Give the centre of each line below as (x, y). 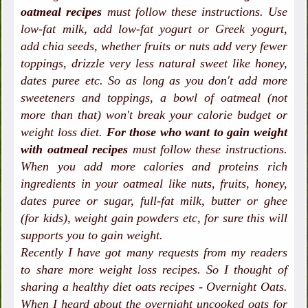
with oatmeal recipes (77, 150)
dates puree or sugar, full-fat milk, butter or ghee (154, 201)
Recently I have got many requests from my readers (154, 253)
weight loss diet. (64, 132)
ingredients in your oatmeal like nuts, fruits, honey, (154, 184)
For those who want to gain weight (197, 132)
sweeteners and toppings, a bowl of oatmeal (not (154, 98)
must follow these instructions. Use (197, 12)
